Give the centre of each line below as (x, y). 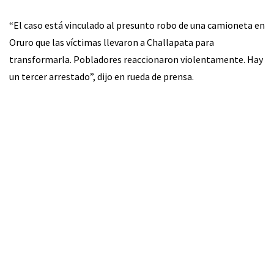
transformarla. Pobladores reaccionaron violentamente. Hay (136, 59)
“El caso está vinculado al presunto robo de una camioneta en (137, 25)
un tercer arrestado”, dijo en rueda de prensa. (102, 76)
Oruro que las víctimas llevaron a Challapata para (112, 42)
